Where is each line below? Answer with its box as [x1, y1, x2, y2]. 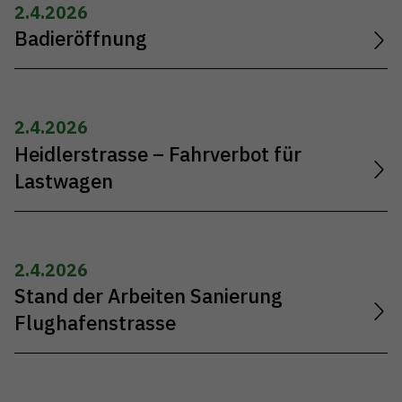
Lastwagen [14, 168, 113, 194]
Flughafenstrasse [14, 310, 176, 336]
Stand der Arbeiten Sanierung [14, 283, 283, 309]
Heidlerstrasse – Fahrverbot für [14, 141, 301, 167]
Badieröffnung [14, 26, 147, 52]
